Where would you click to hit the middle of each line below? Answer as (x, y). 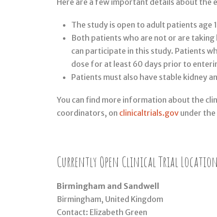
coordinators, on (88, 113)
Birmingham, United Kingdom (110, 199)
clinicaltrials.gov (149, 113)
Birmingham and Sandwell (108, 186)
